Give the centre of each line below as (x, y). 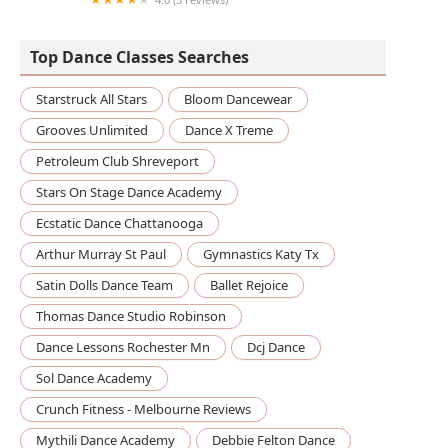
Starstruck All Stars (91, 99)
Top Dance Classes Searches (139, 57)
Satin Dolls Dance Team (104, 285)
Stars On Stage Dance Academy (129, 192)
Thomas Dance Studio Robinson (131, 316)
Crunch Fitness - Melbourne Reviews (143, 409)
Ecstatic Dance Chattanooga (119, 223)
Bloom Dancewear (238, 99)
